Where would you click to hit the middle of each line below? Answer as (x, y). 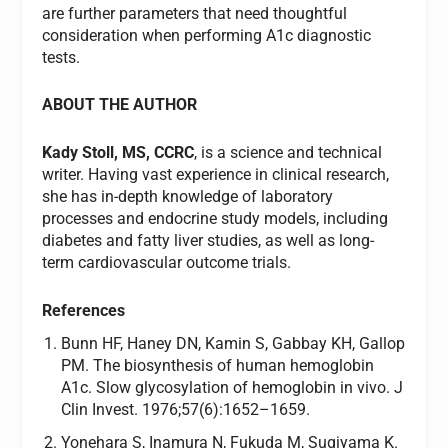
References (84, 310)
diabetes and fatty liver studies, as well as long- (208, 240)
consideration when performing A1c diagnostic (207, 35)
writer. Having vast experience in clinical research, (216, 174)
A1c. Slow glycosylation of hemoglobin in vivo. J (231, 387)
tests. (61, 57)
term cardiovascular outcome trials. (167, 262)
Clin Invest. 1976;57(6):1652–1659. (185, 409)
